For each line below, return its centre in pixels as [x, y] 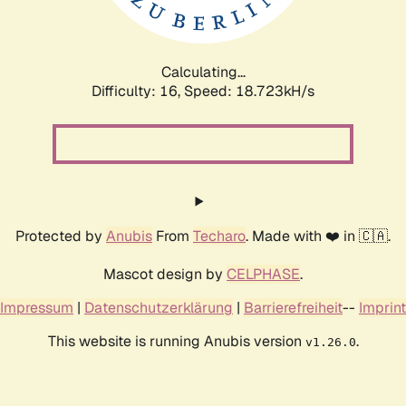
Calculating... [203, 72]
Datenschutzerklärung [159, 307]
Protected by [61, 236]
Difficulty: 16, [138, 91]
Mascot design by [165, 274]
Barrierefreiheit [293, 307]
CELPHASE [263, 274]
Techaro [219, 236]
